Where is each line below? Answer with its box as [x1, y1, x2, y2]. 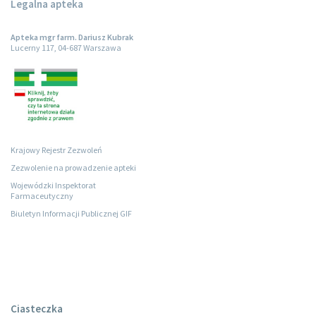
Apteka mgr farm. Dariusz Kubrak [11, 32, 133, 42]
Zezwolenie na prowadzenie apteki [11, 162, 136, 173]
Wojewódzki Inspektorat [11, 179, 96, 190]
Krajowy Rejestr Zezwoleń [11, 144, 102, 155]
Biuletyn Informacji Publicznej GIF [11, 207, 132, 219]
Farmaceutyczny [11, 190, 73, 201]
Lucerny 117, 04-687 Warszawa [11, 42, 121, 53]
